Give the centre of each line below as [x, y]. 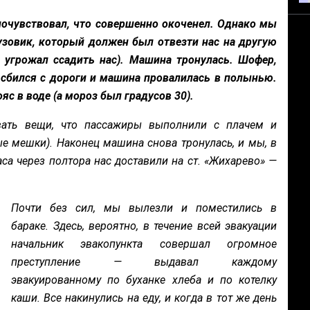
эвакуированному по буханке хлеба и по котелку [144, 280]
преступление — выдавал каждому [144, 262]
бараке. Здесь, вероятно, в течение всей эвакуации [144, 226]
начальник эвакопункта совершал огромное [144, 244]
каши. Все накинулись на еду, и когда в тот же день [144, 298]
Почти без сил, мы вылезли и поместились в [144, 208]
